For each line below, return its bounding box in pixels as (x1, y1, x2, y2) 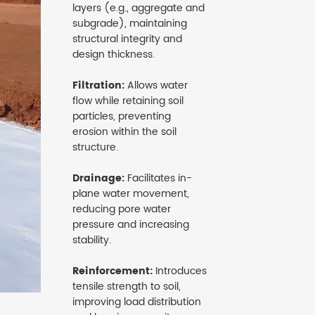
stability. (72, 232, 111, 249)
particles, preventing (72, 108, 171, 125)
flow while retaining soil (72, 93, 184, 110)
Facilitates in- (124, 170, 192, 187)
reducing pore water (72, 201, 171, 218)
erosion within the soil (72, 124, 176, 141)
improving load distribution (72, 294, 201, 311)
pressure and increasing (72, 217, 189, 233)
